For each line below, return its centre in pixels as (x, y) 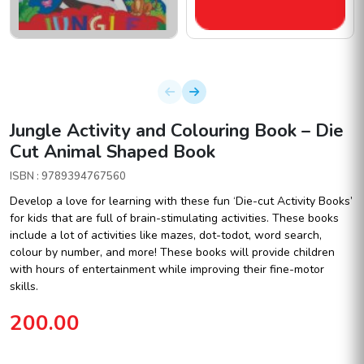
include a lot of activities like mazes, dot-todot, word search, (166, 235)
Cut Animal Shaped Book (113, 152)
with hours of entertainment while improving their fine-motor (167, 269)
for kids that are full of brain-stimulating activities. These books (174, 218)
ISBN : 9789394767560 (68, 176)
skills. (24, 286)
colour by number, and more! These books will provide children (172, 252)
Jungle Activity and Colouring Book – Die (177, 130)
